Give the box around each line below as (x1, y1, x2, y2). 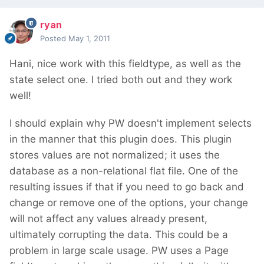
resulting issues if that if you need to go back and (9, 181, 244, 193)
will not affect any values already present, (9, 213, 207, 225)
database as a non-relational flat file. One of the (9, 165, 238, 177)
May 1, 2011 (68, 34, 110, 44)
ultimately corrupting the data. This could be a (9, 229, 228, 241)
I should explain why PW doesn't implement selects (9, 117, 252, 130)
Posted (40, 34, 68, 44)
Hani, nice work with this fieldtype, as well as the (9, 58, 241, 70)
